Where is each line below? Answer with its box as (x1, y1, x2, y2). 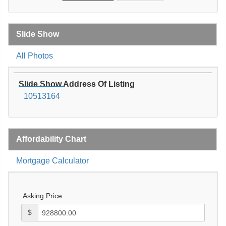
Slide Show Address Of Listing (19, 80, 135, 89)
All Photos (16, 51, 53, 61)
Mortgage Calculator (16, 156, 89, 165)
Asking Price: (23, 192, 64, 200)
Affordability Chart (16, 135, 86, 144)
